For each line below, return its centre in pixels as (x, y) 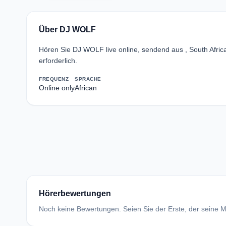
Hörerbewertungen (75, 193)
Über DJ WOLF (67, 30)
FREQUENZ (54, 79)
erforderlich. (58, 61)
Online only (57, 88)
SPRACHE (88, 79)
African (86, 88)
